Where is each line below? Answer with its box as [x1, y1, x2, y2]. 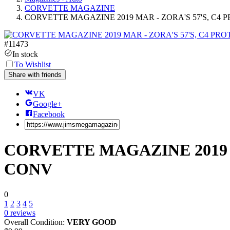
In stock [12, 49, 38, 59]
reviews [8, 208, 35, 217]
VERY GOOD [67, 217, 117, 226]
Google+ [33, 99, 62, 108]
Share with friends [8, 70, 62, 79]
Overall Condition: [4, 217, 67, 226]
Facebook [33, 109, 65, 119]
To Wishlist [14, 60, 51, 69]
